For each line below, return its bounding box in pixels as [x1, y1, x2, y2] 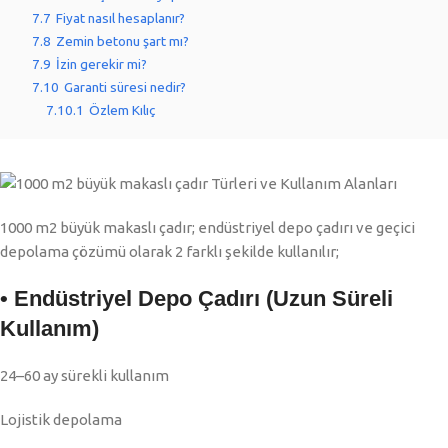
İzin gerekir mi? [56, 55, 147, 72]
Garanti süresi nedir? [64, 78, 186, 95]
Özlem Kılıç [89, 101, 155, 118]
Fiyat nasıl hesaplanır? [56, 9, 185, 26]
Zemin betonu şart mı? [56, 32, 189, 49]
